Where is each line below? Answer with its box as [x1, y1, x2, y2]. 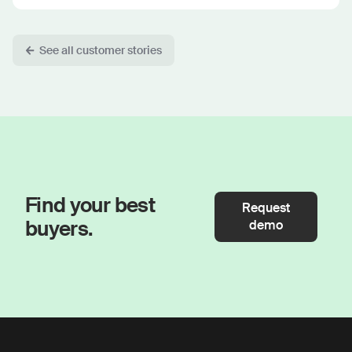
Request [242, 200, 291, 217]
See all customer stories [39, 43, 162, 58]
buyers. [25, 215, 93, 243]
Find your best [25, 192, 155, 219]
